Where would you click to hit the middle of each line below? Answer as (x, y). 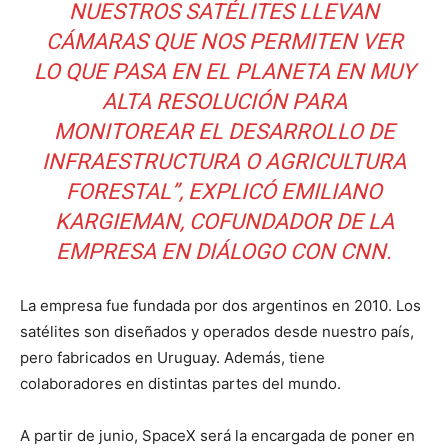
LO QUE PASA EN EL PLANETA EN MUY (224, 71)
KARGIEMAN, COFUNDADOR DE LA (224, 221)
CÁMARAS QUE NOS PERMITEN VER (224, 41)
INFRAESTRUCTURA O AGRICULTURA (224, 161)
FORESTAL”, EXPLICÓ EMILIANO (224, 191)
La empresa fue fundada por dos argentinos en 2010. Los (220, 305)
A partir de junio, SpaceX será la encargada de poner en (217, 435)
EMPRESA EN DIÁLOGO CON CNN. (224, 251)
